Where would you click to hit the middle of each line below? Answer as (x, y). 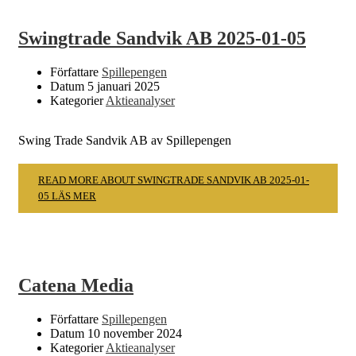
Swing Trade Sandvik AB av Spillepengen (125, 141)
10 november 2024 (135, 334)
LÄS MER (74, 196)
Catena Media (76, 286)
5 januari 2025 (124, 87)
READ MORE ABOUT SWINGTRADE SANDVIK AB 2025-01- (174, 180)
